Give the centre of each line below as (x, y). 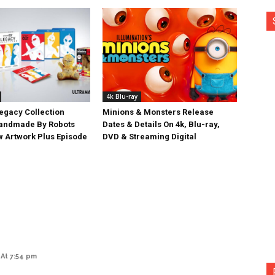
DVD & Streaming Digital (150, 137)
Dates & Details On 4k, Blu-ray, (161, 124)
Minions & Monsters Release (158, 112)
